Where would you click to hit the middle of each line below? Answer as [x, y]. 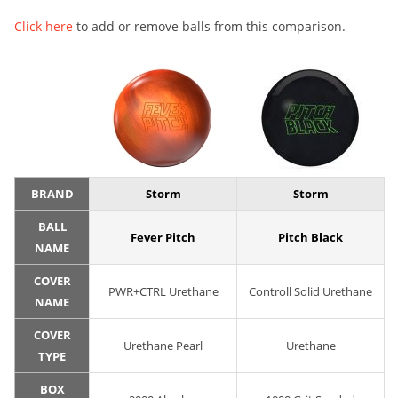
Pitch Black [310, 238]
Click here [44, 27]
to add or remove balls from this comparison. [209, 27]
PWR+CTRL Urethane [163, 292]
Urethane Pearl [163, 346]
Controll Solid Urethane [310, 292]
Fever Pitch [163, 238]
